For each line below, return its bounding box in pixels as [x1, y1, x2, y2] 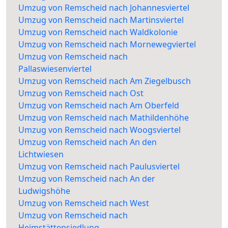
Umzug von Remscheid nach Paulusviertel [18, 161, 180, 173]
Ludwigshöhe [18, 185, 70, 197]
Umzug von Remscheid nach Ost [18, 88, 144, 99]
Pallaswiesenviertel [18, 63, 92, 75]
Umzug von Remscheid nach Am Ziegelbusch [18, 75, 191, 87]
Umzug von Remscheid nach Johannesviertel [18, 2, 189, 14]
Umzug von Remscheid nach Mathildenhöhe [18, 112, 189, 124]
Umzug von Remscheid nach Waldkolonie [18, 26, 178, 38]
